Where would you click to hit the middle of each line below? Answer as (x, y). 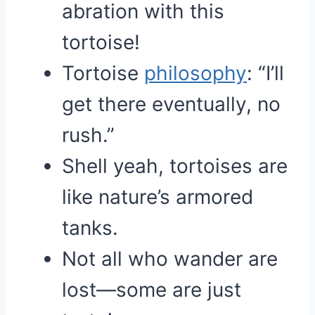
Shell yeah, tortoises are (175, 166)
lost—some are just (152, 290)
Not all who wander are (170, 259)
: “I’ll (265, 73)
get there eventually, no (171, 104)
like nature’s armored (157, 197)
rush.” (88, 135)
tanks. (90, 228)
